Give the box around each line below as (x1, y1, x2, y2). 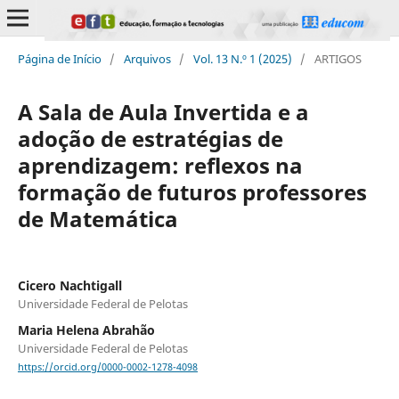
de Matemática (17, 203, 178, 233)
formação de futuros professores (17, 176, 367, 207)
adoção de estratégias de (17, 123, 283, 153)
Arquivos (123, 50, 171, 67)
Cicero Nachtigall (17, 276, 122, 294)
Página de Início (17, 50, 102, 67)
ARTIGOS (313, 50, 362, 67)
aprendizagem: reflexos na (17, 150, 303, 180)
